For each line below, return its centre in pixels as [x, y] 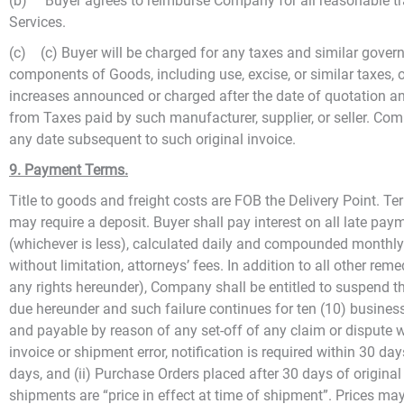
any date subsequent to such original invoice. [152, 139]
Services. [37, 22]
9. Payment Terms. [69, 170]
